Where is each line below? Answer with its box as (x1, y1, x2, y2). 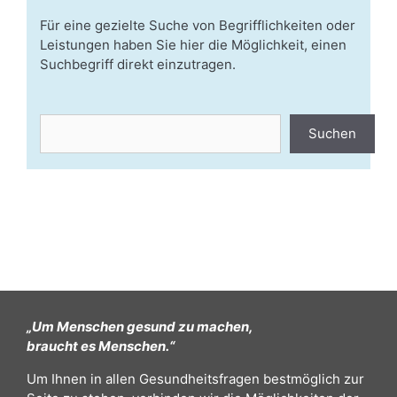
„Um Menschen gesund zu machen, (27, 317, 253, 335)
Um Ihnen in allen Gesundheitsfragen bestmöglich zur (27, 370, 364, 387)
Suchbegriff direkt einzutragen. (40, 55, 236, 73)
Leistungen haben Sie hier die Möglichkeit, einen (40, 35, 346, 53)
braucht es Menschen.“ (27, 337, 175, 354)
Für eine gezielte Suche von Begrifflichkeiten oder (40, 16, 355, 34)
